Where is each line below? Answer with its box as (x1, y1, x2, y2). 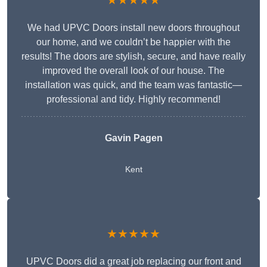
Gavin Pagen (104, 133, 163, 144)
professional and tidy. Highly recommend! (46, 94, 221, 105)
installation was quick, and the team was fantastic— (25, 80, 242, 91)
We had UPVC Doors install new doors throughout (27, 23, 240, 33)
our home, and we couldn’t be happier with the (36, 37, 231, 48)
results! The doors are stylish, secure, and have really (21, 51, 246, 62)
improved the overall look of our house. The (42, 66, 225, 76)
